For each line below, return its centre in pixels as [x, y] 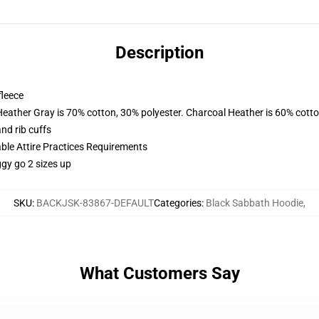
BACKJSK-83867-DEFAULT [95, 203]
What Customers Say [159, 273]
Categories [178, 203]
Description [159, 53]
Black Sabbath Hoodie [255, 203]
